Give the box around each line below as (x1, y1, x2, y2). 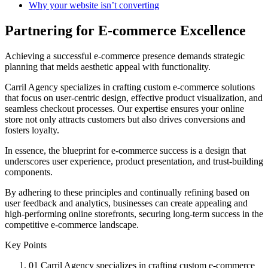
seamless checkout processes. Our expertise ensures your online (5, 103, 244, 114)
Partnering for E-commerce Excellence (5, 22, 246, 38)
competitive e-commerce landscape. (5, 219, 139, 230)
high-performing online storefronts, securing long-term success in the (5, 208, 263, 219)
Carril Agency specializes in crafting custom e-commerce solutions (5, 81, 255, 92)
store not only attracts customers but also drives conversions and (5, 114, 245, 124)
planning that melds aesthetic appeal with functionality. (5, 61, 211, 72)
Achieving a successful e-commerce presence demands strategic (5, 50, 245, 61)
